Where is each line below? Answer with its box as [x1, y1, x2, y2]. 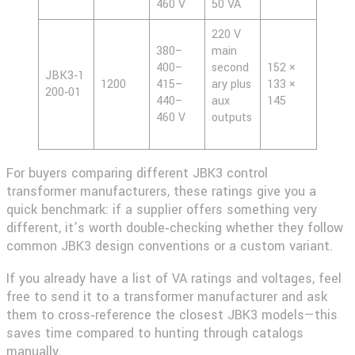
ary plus [212, 75, 251, 93]
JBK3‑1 [45, 67, 84, 84]
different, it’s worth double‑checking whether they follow [6, 218, 343, 237]
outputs [212, 109, 252, 126]
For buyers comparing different [6, 163, 193, 182]
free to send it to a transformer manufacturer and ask [6, 287, 327, 306]
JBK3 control [193, 163, 268, 182]
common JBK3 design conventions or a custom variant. [6, 236, 333, 255]
